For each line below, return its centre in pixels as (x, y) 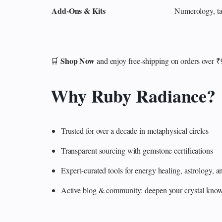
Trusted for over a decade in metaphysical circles (135, 130)
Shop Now (78, 60)
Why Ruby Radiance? (133, 95)
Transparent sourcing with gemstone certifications (137, 150)
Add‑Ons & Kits (79, 10)
